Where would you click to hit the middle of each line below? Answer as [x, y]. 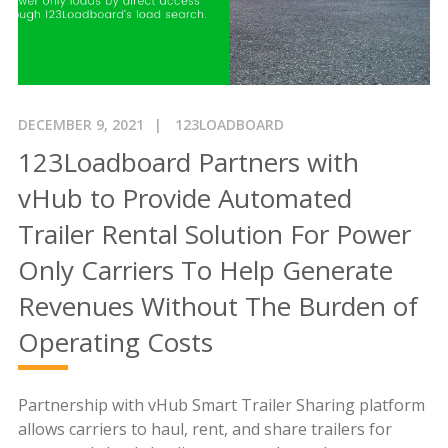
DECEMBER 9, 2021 [80, 124]
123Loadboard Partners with [188, 161]
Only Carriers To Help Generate [205, 269]
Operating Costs [115, 341]
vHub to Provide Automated [184, 197]
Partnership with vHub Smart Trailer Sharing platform [221, 404]
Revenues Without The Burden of [217, 305]
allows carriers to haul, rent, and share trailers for [204, 428]
